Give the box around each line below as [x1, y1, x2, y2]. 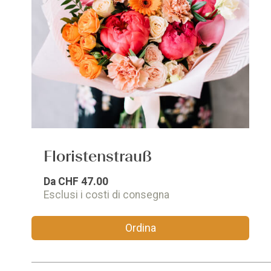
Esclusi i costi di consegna [44, 189, 169, 201]
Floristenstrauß [44, 147, 152, 165]
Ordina [125, 221, 156, 234]
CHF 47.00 [58, 175, 108, 188]
